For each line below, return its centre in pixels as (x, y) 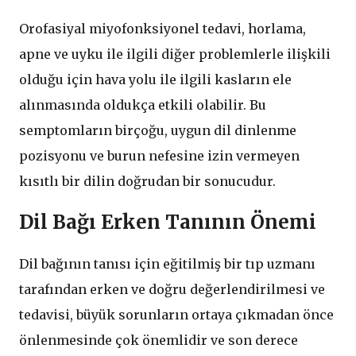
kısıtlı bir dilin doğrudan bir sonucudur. (149, 182)
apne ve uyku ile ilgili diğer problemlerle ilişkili (175, 54)
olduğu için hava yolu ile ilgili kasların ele (155, 80)
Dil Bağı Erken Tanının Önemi (168, 222)
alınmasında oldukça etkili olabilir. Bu (143, 105)
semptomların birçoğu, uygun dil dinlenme (158, 131)
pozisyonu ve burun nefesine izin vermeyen (159, 156)
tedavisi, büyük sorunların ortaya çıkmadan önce (176, 315)
